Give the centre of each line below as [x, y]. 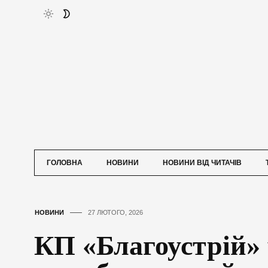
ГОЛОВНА [65, 163]
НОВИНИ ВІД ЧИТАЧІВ [202, 163]
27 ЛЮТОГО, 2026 [115, 213]
